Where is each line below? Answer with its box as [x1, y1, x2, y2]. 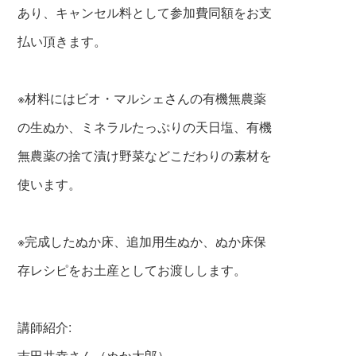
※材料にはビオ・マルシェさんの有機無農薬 [17, 89, 267, 108]
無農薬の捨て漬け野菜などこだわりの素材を [17, 146, 273, 165]
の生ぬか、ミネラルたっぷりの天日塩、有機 [17, 118, 273, 137]
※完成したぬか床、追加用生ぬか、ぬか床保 [17, 232, 267, 251]
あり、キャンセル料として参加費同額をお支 [17, 3, 273, 22]
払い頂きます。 [17, 32, 107, 51]
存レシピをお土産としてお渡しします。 [17, 261, 247, 280]
